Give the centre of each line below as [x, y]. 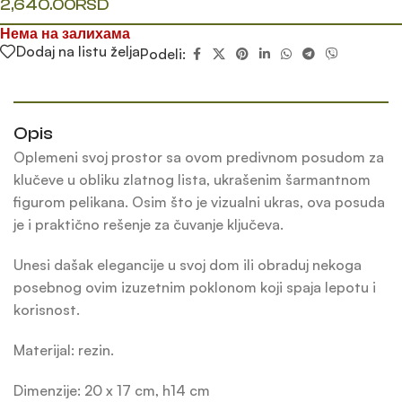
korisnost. [47, 310]
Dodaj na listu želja [78, 52]
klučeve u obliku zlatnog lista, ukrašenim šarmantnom [192, 180]
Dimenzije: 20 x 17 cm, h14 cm [112, 391]
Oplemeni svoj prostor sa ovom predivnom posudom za [199, 157]
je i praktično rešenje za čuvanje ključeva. [149, 225]
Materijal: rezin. [64, 350]
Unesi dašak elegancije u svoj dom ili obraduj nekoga [188, 265]
